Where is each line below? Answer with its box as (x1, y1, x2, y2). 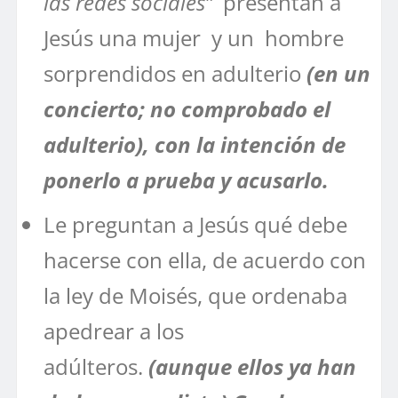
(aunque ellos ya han (143, 351, 356, 381)
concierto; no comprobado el (44, 93, 330, 123)
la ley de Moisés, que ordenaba (44, 280, 347, 310)
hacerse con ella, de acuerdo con (44, 244, 366, 275)
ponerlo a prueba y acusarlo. (44, 164, 334, 195)
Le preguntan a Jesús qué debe (44, 209, 347, 239)
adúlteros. (44, 351, 143, 381)
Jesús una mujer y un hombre (44, 22, 344, 52)
